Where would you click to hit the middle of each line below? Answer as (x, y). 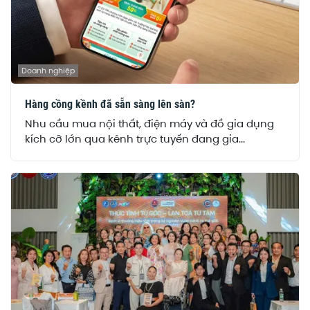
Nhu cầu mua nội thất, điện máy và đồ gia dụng (149, 124)
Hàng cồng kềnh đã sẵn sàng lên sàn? (110, 104)
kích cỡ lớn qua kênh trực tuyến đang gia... (135, 139)
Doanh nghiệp (48, 70)
